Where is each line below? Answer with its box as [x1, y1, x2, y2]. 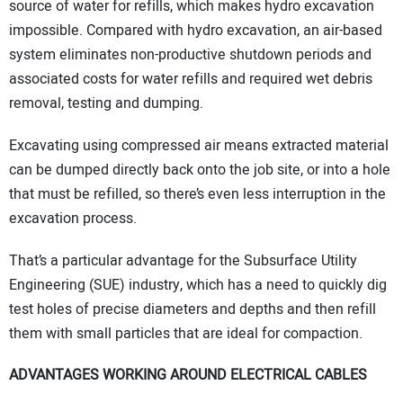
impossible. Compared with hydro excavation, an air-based [9, 20, 382, 42]
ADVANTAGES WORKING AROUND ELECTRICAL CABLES [9, 364, 367, 387]
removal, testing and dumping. [9, 93, 203, 115]
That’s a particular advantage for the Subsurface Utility [9, 249, 357, 272]
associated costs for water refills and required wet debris [9, 68, 372, 91]
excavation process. [9, 207, 137, 229]
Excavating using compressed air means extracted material [9, 134, 389, 157]
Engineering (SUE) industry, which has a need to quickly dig [9, 273, 387, 296]
